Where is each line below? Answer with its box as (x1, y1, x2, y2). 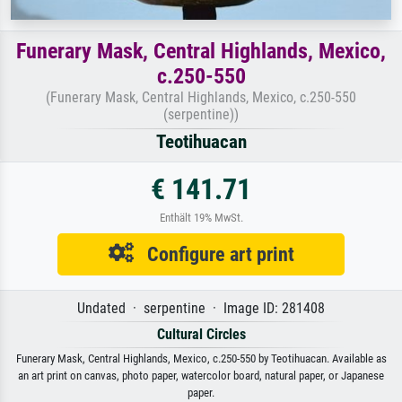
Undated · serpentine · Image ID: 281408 (77, 300, 325, 318)
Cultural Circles (156, 326, 246, 344)
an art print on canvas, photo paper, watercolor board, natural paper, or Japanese (18, 369, 384, 383)
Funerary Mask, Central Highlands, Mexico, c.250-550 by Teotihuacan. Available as (15, 352, 387, 366)
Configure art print (133, 242, 294, 267)
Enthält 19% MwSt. (159, 211, 243, 225)
